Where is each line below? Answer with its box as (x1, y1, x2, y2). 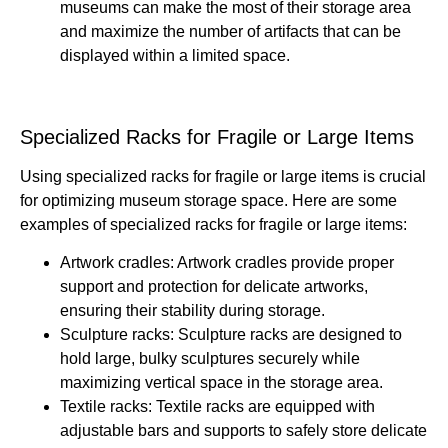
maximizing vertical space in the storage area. (60, 374, 383, 392)
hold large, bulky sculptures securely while (60, 350, 360, 368)
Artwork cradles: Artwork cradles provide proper (60, 254, 394, 272)
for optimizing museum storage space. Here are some (20, 191, 397, 209)
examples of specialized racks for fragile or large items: (20, 215, 407, 233)
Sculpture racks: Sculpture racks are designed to (60, 326, 402, 344)
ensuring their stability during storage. (60, 302, 325, 320)
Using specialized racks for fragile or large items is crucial (20, 167, 426, 185)
